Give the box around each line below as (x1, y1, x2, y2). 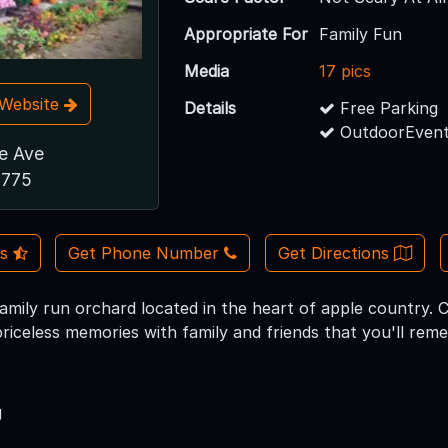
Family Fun (319, 23, 403, 44)
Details (184, 97, 237, 118)
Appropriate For (184, 23, 309, 44)
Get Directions (278, 243, 394, 264)
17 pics (319, 60, 372, 81)
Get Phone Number (68, 243, 220, 264)
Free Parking (335, 97, 439, 118)
